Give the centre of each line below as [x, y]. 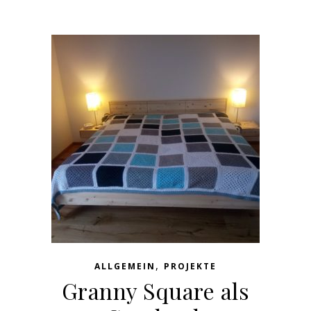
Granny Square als [155, 291]
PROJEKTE [190, 266]
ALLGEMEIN [125, 266]
